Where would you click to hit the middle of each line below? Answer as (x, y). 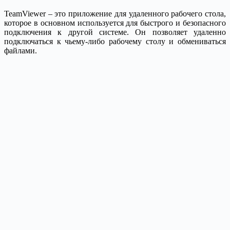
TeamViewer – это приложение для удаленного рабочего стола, (115, 13)
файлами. (21, 50)
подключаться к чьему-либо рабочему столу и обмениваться (115, 41)
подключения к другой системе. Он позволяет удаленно (115, 32)
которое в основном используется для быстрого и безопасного (115, 23)
